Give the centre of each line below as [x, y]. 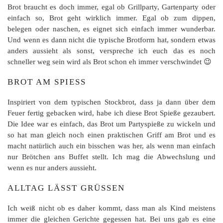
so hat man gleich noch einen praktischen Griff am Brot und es [111, 135]
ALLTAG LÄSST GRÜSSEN [63, 188]
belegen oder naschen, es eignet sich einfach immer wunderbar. [111, 29]
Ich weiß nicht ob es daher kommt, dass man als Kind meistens [111, 208]
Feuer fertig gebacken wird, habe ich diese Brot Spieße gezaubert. [111, 113]
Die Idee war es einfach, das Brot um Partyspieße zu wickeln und [111, 124]
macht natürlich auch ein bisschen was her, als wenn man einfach [111, 146]
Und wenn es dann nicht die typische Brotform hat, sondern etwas [111, 40]
